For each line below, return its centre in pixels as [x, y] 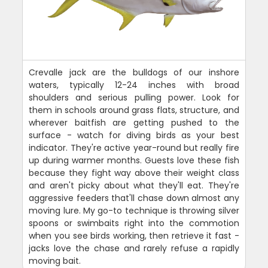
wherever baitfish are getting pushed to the [134, 122]
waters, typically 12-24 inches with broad [134, 85]
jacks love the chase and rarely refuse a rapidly [134, 248]
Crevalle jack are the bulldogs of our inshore [134, 72]
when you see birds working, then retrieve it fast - [134, 235]
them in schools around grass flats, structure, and [134, 110]
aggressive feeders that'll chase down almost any [134, 198]
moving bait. [55, 261]
